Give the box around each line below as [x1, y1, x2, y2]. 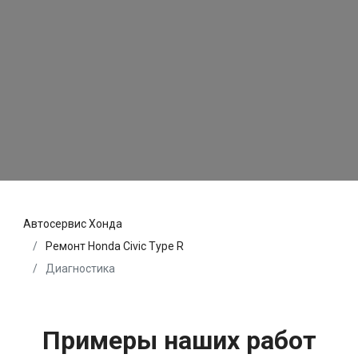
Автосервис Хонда [23, 217, 122, 230]
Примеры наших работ [42, 324, 316, 356]
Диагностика [43, 261, 115, 275]
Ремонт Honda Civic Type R [46, 239, 184, 253]
